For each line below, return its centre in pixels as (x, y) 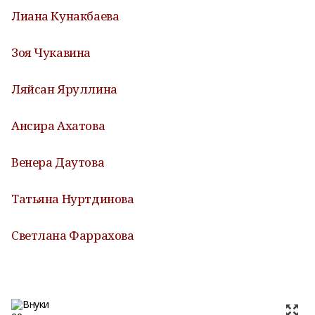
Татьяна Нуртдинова (73, 199)
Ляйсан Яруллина (64, 89)
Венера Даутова (58, 162)
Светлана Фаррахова (73, 235)
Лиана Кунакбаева (65, 16)
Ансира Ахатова (58, 126)
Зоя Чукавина (51, 52)
